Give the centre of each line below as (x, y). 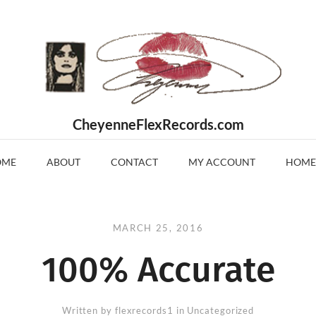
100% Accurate (158, 269)
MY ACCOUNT (222, 162)
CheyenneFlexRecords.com (158, 124)
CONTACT (134, 162)
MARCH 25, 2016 (158, 228)
